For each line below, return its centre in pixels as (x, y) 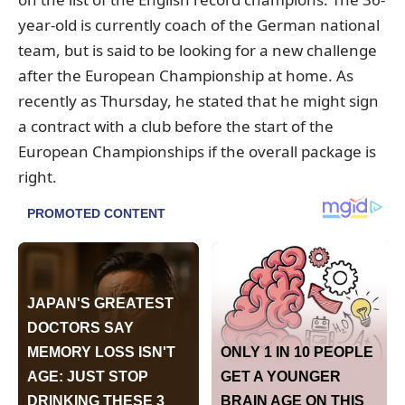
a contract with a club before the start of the (176, 126)
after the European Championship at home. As (186, 75)
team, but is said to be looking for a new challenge (198, 50)
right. (38, 176)
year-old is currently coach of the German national (199, 24)
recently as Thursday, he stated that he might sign (198, 100)
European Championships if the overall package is (197, 151)
